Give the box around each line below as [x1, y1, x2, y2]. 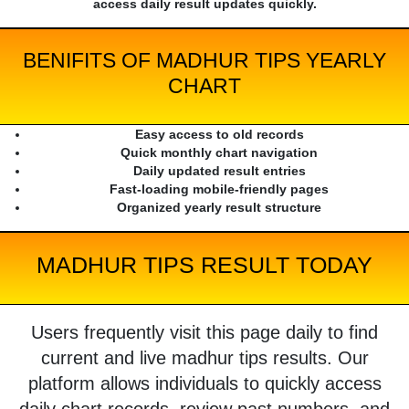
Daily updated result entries [132, 163, 306, 179]
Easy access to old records [134, 127, 304, 142]
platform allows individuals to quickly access [27, 373, 382, 394]
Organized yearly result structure [117, 200, 321, 215]
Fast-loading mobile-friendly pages [110, 182, 329, 197]
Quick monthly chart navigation [121, 145, 318, 161]
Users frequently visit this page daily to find [31, 322, 378, 343]
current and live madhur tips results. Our [40, 348, 369, 369]
